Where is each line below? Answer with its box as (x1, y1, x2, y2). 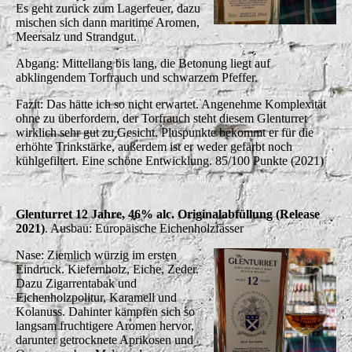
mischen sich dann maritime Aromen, (16, 15, 200, 29)
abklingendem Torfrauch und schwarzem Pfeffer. (16, 70, 258, 84)
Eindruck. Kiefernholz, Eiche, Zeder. (16, 262, 199, 276)
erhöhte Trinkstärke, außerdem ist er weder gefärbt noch (16, 139, 292, 153)
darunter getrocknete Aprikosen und (16, 332, 193, 346)
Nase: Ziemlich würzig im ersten (16, 247, 177, 262)
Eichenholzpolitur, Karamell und (16, 290, 177, 304)
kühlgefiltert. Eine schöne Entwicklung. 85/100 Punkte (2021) (16, 153, 324, 167)
